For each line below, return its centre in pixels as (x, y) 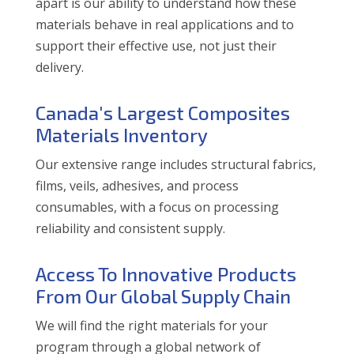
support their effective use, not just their (156, 45)
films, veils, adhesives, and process (137, 185)
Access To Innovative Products (166, 273)
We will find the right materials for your (151, 325)
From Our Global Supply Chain (163, 296)
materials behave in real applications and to (164, 24)
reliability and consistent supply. (130, 228)
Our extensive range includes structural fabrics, (175, 164)
